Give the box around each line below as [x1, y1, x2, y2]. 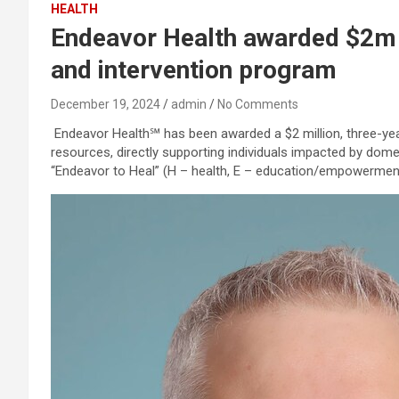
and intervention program [51, 55, 337, 85]
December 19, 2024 [51, 97, 160, 111]
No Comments [217, 97, 298, 111]
